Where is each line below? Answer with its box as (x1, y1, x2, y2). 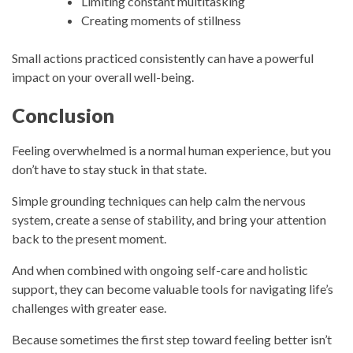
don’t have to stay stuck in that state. (12, 161, 206, 176)
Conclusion (12, 103, 114, 128)
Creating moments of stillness (81, 13, 241, 28)
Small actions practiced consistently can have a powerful (12, 50, 314, 66)
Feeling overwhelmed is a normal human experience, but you (12, 142, 331, 158)
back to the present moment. (12, 230, 166, 246)
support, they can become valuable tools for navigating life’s (12, 281, 333, 296)
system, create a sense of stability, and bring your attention (12, 211, 326, 227)
